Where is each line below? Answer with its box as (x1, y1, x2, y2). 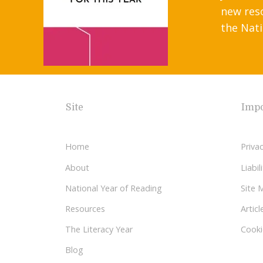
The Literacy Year (65, 224, 133, 235)
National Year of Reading (65, 182, 162, 194)
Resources (65, 203, 105, 215)
